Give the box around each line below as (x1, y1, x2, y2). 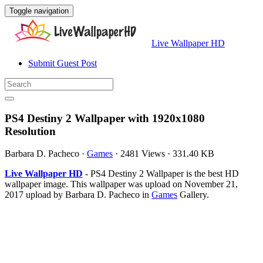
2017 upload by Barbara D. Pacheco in (5, 190, 151, 200)
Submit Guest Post (28, 58, 97, 68)
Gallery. (177, 190, 209, 200)
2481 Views (120, 149, 165, 159)
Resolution (5, 124, 56, 137)
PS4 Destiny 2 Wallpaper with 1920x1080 (5, 112, 205, 124)
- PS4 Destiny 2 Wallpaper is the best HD (83, 168, 239, 179)
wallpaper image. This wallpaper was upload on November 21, (5, 179, 238, 190)
